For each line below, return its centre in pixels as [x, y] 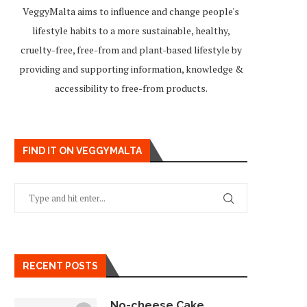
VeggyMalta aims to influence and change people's [131, 11]
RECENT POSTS [60, 266]
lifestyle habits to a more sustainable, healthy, [131, 30]
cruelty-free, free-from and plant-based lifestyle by [131, 50]
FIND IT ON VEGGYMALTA [82, 151]
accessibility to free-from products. [131, 88]
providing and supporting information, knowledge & [131, 69]
